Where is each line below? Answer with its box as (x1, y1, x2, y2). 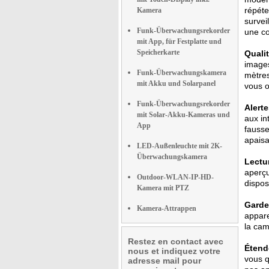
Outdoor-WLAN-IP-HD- (137, 173, 214, 181)
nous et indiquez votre (128, 246, 220, 256)
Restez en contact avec (128, 237, 223, 246)
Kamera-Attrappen (137, 204, 196, 213)
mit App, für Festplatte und (137, 37, 222, 46)
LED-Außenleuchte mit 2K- (137, 142, 222, 150)
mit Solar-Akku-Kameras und (137, 110, 230, 119)
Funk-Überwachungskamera (137, 68, 226, 77)
